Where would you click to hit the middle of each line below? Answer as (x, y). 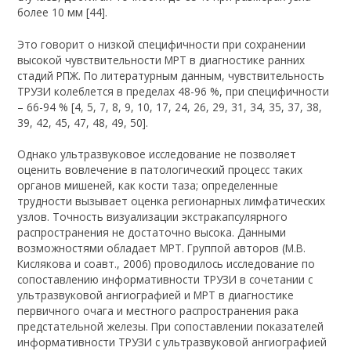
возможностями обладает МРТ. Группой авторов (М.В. (162, 248)
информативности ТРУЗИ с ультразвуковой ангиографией (172, 342)
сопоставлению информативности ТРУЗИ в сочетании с (165, 279)
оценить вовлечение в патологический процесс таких (160, 169)
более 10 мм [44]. (63, 13)
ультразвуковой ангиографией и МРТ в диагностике (156, 295)
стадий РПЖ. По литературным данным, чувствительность (171, 75)
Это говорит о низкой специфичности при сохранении (162, 44)
